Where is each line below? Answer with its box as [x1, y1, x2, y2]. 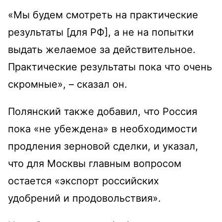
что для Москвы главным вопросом [8, 157, 181, 169]
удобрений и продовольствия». [8, 192, 161, 204]
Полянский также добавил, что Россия [8, 105, 197, 117]
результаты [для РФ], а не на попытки [8, 26, 194, 38]
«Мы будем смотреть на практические [8, 8, 198, 21]
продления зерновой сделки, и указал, [8, 140, 198, 152]
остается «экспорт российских [8, 174, 159, 187]
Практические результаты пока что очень [8, 60, 212, 73]
